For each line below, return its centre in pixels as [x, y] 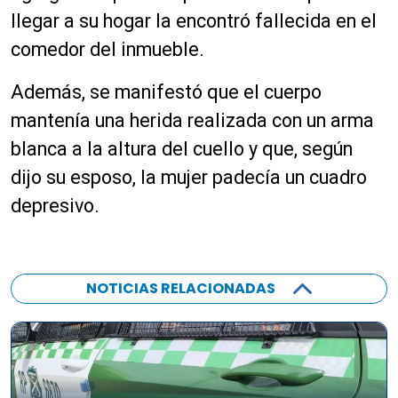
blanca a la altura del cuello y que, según [182, 149]
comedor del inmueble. [107, 50]
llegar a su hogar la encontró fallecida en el [194, 21]
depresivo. [55, 206]
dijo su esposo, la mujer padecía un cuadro [189, 178]
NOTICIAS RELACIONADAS [181, 289]
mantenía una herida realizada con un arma [192, 121]
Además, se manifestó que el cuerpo [166, 92]
